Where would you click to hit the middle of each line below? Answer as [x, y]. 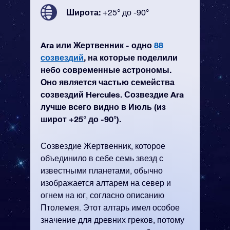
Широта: [84, 12]
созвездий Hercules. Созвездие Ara [112, 94]
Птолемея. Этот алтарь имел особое [110, 207]
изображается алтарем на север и [106, 183]
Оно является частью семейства [108, 82]
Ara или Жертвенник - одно [97, 45]
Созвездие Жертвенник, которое [103, 146]
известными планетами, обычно [102, 170]
